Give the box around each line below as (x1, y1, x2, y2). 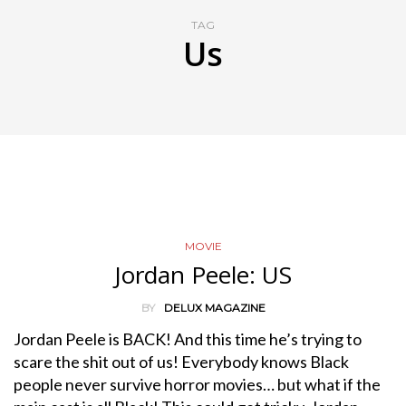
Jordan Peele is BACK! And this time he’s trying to (14, 328, 362, 349)
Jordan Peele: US (114, 257, 292, 291)
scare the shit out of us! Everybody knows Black (14, 351, 349, 372)
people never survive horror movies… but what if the (14, 373, 381, 394)
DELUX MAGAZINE (163, 300, 266, 314)
